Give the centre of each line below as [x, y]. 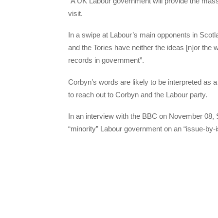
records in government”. [106, 60]
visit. [75, 14]
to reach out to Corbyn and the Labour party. [138, 94]
